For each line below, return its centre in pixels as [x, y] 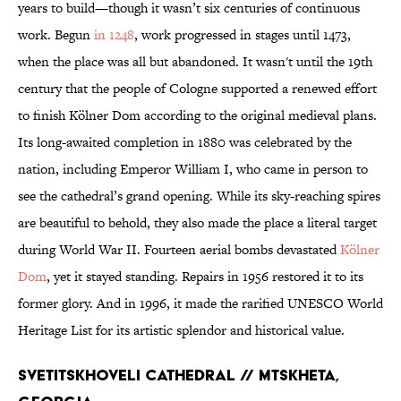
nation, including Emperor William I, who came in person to [193, 169]
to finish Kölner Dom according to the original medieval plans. [197, 115]
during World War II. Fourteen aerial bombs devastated [179, 250]
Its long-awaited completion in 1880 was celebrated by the [185, 142]
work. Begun [56, 35]
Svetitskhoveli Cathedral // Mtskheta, [178, 375]
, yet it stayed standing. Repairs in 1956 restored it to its [205, 277]
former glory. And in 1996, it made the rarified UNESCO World [200, 303]
